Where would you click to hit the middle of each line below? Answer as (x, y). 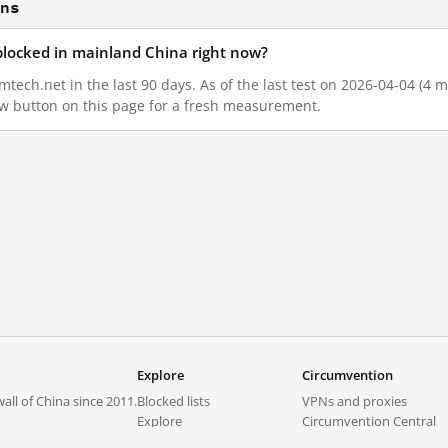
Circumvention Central (369, 421)
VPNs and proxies (354, 401)
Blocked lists (173, 401)
